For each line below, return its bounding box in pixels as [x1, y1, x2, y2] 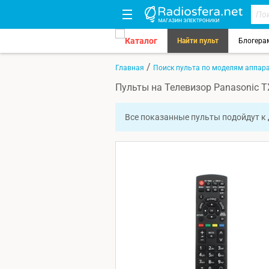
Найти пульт [177, 37, 219, 45]
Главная [115, 63, 144, 72]
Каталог [125, 36, 157, 46]
